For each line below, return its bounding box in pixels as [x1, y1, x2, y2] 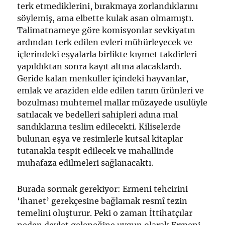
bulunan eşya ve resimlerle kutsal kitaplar [17, 134, 183, 144]
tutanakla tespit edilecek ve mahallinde [17, 146, 174, 156]
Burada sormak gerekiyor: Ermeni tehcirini [17, 184, 188, 194]
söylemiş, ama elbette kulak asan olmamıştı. [17, 13, 194, 24]
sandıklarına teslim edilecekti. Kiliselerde [17, 122, 181, 132]
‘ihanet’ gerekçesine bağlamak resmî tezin [17, 196, 188, 206]
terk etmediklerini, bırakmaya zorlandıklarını [17, 1, 198, 12]
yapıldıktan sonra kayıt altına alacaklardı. [17, 61, 182, 72]
